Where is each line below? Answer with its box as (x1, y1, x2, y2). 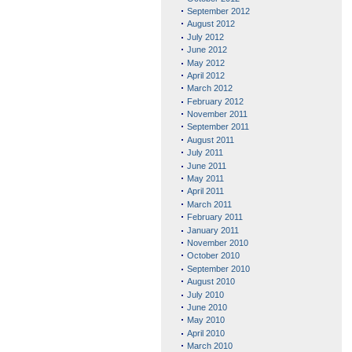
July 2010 (186, 289, 224, 299)
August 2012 (186, 19, 235, 29)
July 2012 (186, 31, 224, 42)
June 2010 (186, 302, 227, 312)
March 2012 (186, 83, 233, 93)
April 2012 (186, 70, 225, 80)
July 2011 (186, 148, 223, 158)
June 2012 (186, 45, 227, 55)
